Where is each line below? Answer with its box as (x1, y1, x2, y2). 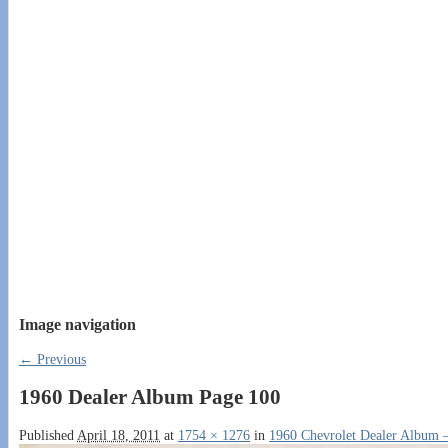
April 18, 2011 (77, 427, 160, 443)
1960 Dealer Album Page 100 (19, 385, 281, 410)
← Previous (19, 351, 86, 367)
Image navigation (19, 315, 136, 335)
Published (19, 427, 77, 443)
